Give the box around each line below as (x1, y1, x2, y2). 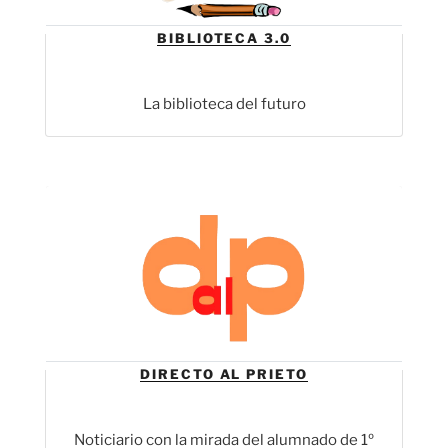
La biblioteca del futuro (142, 95, 306, 114)
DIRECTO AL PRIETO (139, 365, 309, 382)
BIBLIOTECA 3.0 (156, 29, 292, 46)
